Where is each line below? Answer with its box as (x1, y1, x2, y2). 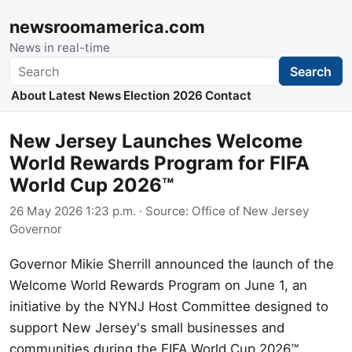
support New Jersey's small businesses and (9, 319, 284, 335)
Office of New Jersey (192, 203, 309, 218)
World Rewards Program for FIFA (9, 152, 310, 175)
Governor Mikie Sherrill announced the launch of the (9, 255, 334, 272)
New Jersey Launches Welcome (9, 130, 302, 153)
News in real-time (9, 40, 110, 55)
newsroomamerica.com (9, 16, 205, 37)
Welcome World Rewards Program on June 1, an (9, 277, 307, 293)
